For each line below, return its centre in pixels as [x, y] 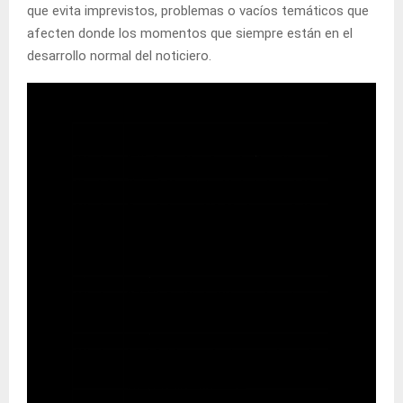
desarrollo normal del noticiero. [119, 56]
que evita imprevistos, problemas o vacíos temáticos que [198, 11]
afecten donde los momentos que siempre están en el [190, 34]
